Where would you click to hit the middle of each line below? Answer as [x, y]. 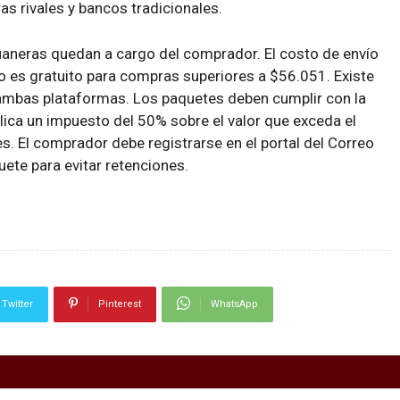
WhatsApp [234, 304]
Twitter [17, 304]
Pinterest [120, 304]
